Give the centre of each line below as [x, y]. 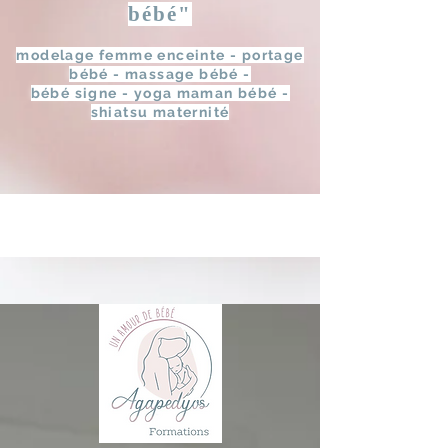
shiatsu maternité [160, 112]
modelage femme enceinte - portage [160, 55]
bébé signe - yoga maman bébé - [160, 93]
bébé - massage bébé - [160, 74]
